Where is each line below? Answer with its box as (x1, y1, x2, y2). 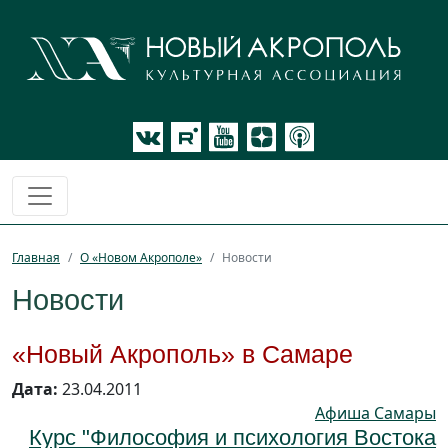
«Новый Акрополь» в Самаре (12, 340, 353, 369)
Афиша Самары (315, 402, 436, 425)
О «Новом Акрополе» (80, 249, 202, 267)
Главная (12, 249, 60, 267)
